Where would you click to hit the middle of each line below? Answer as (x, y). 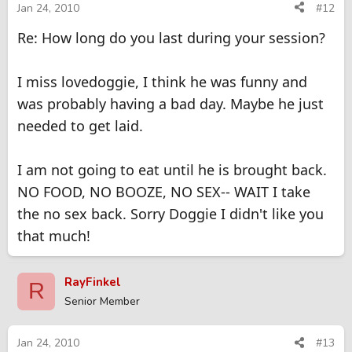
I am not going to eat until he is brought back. (172, 169)
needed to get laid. (80, 125)
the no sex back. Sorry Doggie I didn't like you (170, 213)
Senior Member (102, 301)
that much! (54, 235)
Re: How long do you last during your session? (171, 37)
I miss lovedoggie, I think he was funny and (162, 81)
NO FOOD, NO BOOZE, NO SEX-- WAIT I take (164, 191)
